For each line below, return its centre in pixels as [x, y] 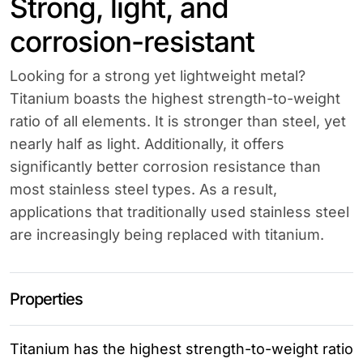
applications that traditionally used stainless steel [179, 212]
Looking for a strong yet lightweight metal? [158, 76]
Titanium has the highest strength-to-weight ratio [181, 349]
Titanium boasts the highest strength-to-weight [175, 98]
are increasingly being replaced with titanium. [167, 235]
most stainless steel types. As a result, [143, 189]
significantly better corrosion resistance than [165, 167]
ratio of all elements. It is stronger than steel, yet [178, 121]
